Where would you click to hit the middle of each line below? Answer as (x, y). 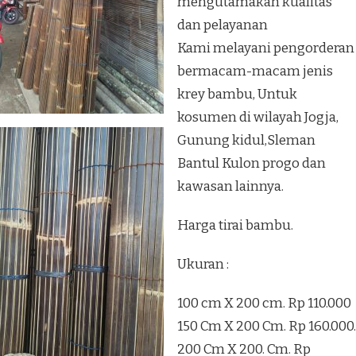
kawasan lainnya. (230, 186)
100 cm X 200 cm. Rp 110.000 (264, 303)
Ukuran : (203, 264)
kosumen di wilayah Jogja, (258, 117)
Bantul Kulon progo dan (252, 163)
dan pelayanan (222, 25)
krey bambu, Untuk (237, 94)
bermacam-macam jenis (255, 71)
